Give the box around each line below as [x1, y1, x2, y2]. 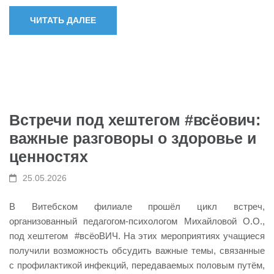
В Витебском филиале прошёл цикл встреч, [9, 201, 265, 212]
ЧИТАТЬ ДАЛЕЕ [30, 15, 96, 25]
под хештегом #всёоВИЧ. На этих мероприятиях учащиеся [9, 230, 265, 241]
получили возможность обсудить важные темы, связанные [9, 245, 265, 256]
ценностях [9, 148, 88, 165]
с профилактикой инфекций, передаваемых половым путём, [9, 259, 265, 270]
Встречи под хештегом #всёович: [9, 111, 261, 128]
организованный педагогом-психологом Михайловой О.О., [9, 215, 265, 226]
